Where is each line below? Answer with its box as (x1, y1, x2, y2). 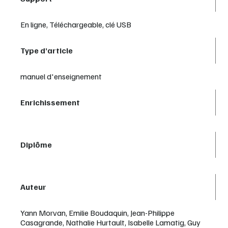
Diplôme (20, 139, 52, 150)
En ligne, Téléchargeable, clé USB (20, 19, 131, 30)
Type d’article (20, 45, 73, 55)
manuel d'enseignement (20, 71, 102, 81)
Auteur (20, 181, 46, 192)
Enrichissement (20, 97, 80, 107)
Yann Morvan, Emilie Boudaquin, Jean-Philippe (20, 207, 175, 218)
